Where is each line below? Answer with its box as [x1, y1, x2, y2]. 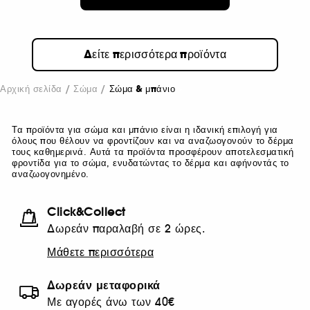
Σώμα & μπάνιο [109, 82, 175, 95]
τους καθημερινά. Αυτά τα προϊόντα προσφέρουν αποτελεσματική [12, 146, 294, 158]
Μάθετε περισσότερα [47, 245, 154, 259]
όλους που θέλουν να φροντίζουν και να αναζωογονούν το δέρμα [12, 135, 294, 147]
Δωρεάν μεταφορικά [47, 278, 161, 292]
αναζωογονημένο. [12, 168, 89, 180]
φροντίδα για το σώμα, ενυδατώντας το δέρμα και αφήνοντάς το [12, 157, 289, 169]
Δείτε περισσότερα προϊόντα [84, 46, 226, 62]
